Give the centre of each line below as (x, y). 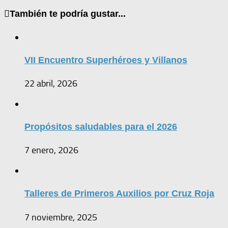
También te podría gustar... (68, 14)
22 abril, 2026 (51, 84)
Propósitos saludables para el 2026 (101, 127)
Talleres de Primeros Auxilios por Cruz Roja (119, 194)
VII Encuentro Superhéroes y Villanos (106, 60)
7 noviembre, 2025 (61, 217)
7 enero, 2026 (51, 150)
